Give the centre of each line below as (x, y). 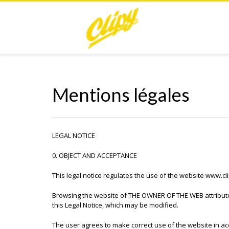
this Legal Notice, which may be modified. (115, 205)
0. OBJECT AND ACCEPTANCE (95, 155)
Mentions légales (121, 95)
